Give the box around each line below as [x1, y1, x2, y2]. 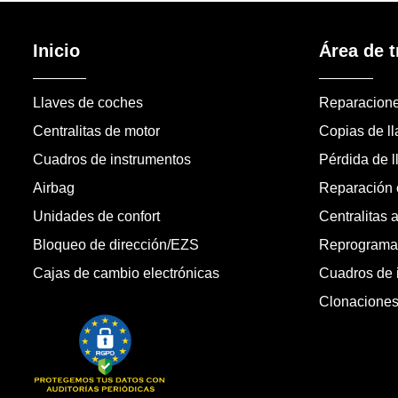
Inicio [32, 40, 80, 60]
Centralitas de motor [32, 123, 160, 139]
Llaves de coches [32, 94, 143, 110]
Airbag [32, 179, 75, 195]
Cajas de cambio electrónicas [32, 265, 219, 281]
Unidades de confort [32, 208, 160, 224]
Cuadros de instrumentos [32, 151, 191, 167]
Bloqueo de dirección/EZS [32, 236, 199, 252]
